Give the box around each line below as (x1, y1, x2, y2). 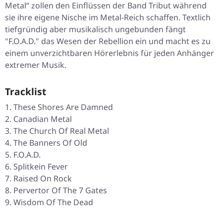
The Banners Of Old (13, 137, 87, 149)
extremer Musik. (5, 59, 66, 71)
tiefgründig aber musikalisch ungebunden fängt (5, 24, 186, 35)
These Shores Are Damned (13, 102, 113, 113)
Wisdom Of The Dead (13, 197, 93, 208)
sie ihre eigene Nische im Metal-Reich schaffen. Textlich (5, 12, 211, 23)
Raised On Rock (13, 173, 72, 184)
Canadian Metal (13, 113, 72, 125)
